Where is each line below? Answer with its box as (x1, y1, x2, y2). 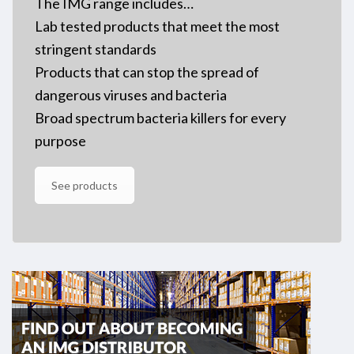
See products (51, 178, 118, 192)
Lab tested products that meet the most (35, 17, 280, 35)
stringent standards (35, 40, 156, 58)
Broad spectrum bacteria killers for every (35, 108, 286, 126)
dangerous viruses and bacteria (35, 85, 227, 104)
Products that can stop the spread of (35, 62, 259, 81)
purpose (35, 131, 86, 149)
